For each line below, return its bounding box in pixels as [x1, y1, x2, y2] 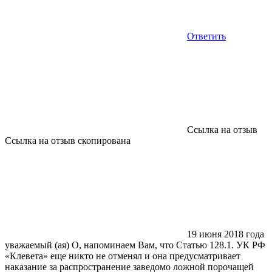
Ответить [187, 30, 226, 41]
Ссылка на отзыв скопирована [5, 135, 131, 146]
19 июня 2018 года [187, 228, 264, 239]
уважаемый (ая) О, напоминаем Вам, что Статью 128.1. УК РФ [5, 239, 265, 250]
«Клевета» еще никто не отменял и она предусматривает [5, 250, 240, 261]
